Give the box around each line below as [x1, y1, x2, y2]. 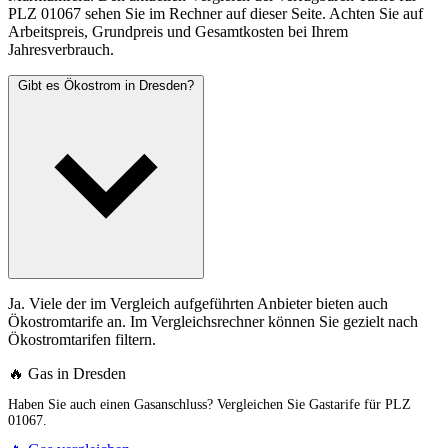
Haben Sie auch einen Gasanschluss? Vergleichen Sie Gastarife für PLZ [8, 397, 411, 413]
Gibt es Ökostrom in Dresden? [18, 78, 194, 94]
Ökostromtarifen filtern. [8, 331, 156, 349]
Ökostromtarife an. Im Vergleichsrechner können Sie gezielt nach [8, 313, 418, 331]
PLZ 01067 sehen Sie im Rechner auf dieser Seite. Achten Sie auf [8, 5, 423, 23]
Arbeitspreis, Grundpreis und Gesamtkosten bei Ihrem [8, 23, 348, 41]
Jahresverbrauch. [8, 41, 114, 59]
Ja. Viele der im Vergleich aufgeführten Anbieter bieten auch [8, 295, 388, 313]
